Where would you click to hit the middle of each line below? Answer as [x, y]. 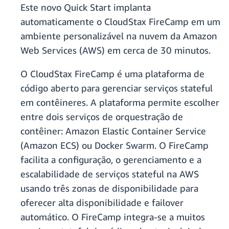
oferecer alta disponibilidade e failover [102, 203]
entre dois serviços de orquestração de [102, 117]
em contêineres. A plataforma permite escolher [120, 102]
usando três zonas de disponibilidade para [109, 188]
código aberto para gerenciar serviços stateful [117, 88]
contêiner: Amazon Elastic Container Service [113, 131]
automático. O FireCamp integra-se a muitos [113, 217]
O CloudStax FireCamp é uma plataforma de [112, 74]
